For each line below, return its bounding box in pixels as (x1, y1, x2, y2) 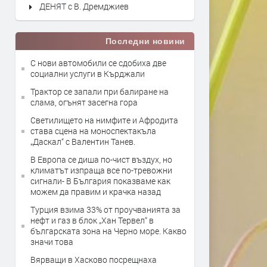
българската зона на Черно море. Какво (30, 225, 187, 237)
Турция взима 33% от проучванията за (30, 204, 181, 215)
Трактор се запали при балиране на (30, 86, 169, 97)
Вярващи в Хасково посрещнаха (30, 254, 157, 265)
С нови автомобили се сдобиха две (30, 57, 166, 69)
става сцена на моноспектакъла (30, 125, 156, 136)
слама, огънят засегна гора (30, 97, 138, 108)
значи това (30, 236, 73, 247)
